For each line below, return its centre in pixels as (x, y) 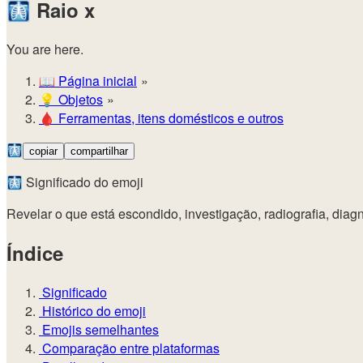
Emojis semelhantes (99, 329)
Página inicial (96, 81)
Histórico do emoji (92, 310)
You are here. (45, 49)
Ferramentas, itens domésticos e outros (169, 118)
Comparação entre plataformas (129, 348)
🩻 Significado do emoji (75, 182)
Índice (35, 253)
